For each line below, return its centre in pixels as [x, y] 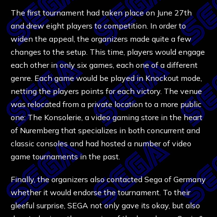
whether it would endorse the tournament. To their [101, 192]
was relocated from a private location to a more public [106, 104]
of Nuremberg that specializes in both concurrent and [106, 130]
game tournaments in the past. [66, 156]
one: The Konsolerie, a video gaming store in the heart [107, 117]
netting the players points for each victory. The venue [107, 91]
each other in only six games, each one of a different [104, 65]
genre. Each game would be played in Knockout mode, [107, 78]
